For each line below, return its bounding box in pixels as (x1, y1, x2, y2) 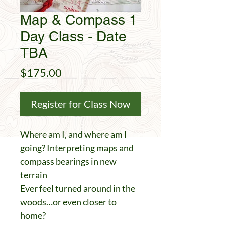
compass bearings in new (20, 156, 117, 167)
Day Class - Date (20, 28, 127, 44)
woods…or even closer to (20, 196, 117, 207)
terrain (20, 169, 47, 180)
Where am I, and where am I (20, 129, 127, 140)
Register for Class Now (31, 98, 130, 110)
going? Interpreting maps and (20, 142, 134, 153)
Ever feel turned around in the (20, 183, 135, 194)
